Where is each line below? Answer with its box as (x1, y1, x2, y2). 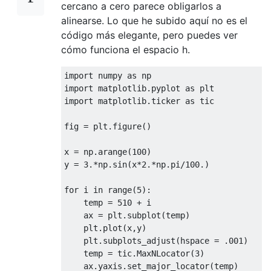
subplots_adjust (103, 235, 175, 246)
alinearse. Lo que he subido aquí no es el (61, 14, 247, 27)
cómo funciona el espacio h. (61, 43, 190, 56)
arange (98, 146, 127, 157)
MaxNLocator (137, 248, 190, 258)
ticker (151, 96, 185, 106)
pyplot (151, 83, 185, 93)
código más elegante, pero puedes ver (61, 28, 238, 41)
